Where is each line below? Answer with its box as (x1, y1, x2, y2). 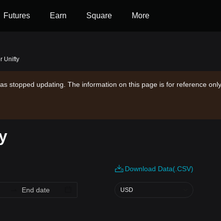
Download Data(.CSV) (125, 165, 193, 173)
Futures (3, 11, 30, 20)
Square (86, 11, 112, 20)
